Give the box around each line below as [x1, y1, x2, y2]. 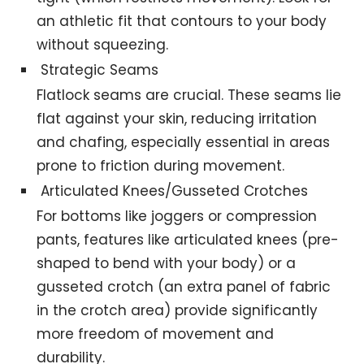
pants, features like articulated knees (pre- [37, 229, 340, 249]
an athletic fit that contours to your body [37, 11, 327, 31]
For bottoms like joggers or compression [37, 206, 318, 226]
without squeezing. [37, 34, 169, 54]
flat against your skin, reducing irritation [37, 108, 318, 128]
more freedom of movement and [37, 323, 275, 344]
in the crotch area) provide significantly [37, 300, 318, 320]
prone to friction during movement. [37, 155, 285, 175]
